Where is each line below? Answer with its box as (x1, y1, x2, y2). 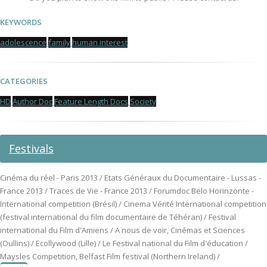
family (48, 37, 70, 48)
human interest (72, 37, 128, 48)
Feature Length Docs (54, 96, 128, 107)
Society (130, 96, 156, 107)
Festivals (9, 141, 54, 156)
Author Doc (13, 96, 52, 107)
